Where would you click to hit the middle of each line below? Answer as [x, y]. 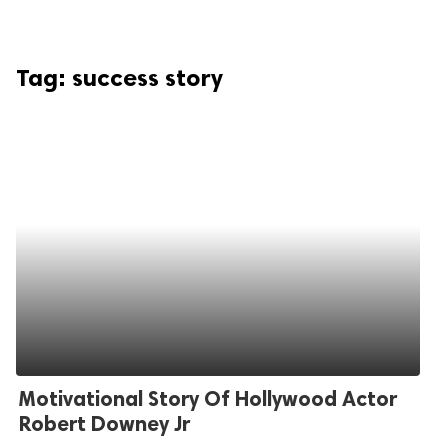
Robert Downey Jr [104, 423]
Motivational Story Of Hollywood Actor [208, 398]
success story [147, 77]
